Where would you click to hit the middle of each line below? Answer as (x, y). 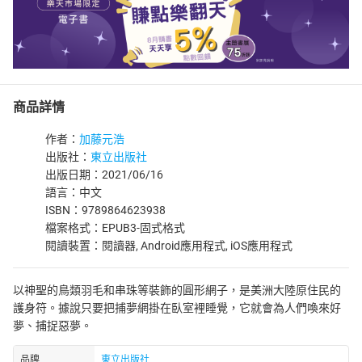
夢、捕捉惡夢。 (53, 326)
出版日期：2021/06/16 (104, 175)
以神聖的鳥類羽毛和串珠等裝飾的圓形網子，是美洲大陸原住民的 (177, 290)
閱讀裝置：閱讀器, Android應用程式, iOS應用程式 (169, 246)
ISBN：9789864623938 (105, 210)
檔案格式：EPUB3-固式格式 (115, 228)
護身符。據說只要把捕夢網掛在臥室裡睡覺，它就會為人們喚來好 (177, 308)
